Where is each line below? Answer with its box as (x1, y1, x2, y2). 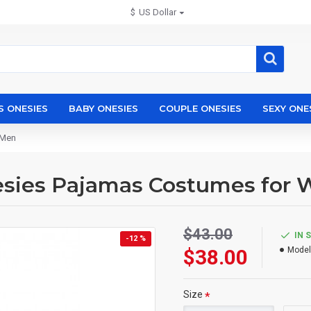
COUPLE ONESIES (159, 103, 242, 114)
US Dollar (138, 7, 176, 17)
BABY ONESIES (69, 103, 138, 114)
